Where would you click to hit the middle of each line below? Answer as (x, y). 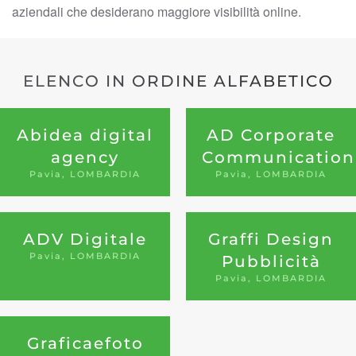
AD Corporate (271, 135)
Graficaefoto (85, 343)
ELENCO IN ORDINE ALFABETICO (178, 81)
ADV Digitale (85, 239)
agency (85, 157)
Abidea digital (85, 135)
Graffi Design (271, 239)
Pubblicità (271, 261)
